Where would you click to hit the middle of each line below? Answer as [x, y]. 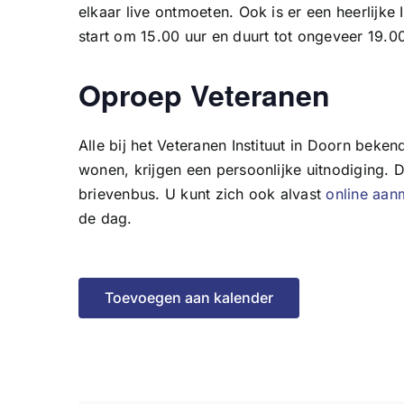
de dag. [106, 219]
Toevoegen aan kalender [189, 298]
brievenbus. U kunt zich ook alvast [202, 194]
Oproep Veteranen [204, 95]
